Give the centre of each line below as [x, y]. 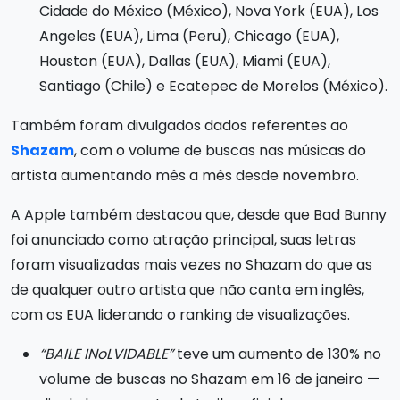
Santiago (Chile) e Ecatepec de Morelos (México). [213, 86]
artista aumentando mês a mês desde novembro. [185, 175]
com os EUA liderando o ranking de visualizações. [180, 315]
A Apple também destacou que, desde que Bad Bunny [199, 215]
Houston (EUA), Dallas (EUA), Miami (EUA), [185, 61]
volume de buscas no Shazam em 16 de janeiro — [209, 379]
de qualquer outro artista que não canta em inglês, [187, 290]
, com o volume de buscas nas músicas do [220, 150]
